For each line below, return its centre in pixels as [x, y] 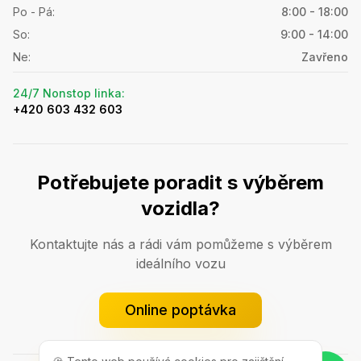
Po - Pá [33, 12]
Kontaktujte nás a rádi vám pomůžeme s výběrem [180, 244]
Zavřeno [325, 57]
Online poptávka [180, 310]
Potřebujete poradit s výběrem [180, 183]
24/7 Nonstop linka [67, 93]
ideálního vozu [180, 263]
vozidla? [180, 208]
